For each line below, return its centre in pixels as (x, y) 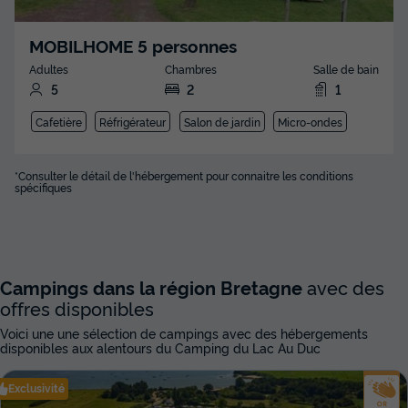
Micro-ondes (311, 122)
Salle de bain (346, 69)
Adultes (49, 69)
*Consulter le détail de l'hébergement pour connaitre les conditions (184, 176)
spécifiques (43, 188)
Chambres (191, 69)
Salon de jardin (222, 122)
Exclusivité (36, 388)
